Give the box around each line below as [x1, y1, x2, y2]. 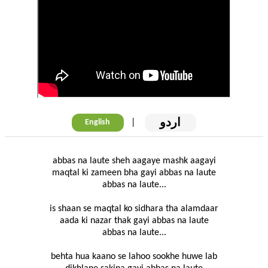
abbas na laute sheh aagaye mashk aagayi [52, 156, 216, 166]
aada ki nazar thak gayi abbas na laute [59, 216, 209, 226]
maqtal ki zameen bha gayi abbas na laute [52, 168, 216, 178]
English [85, 118, 111, 127]
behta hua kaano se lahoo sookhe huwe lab [51, 252, 217, 262]
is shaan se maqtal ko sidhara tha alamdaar [50, 204, 218, 214]
